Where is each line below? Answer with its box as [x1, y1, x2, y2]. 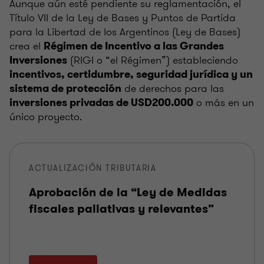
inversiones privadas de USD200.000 [9, 95, 193, 110]
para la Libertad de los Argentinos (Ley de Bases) [9, 24, 240, 40]
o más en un [193, 95, 254, 111]
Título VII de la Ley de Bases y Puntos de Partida [9, 10, 236, 26]
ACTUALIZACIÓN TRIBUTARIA [29, 163, 157, 174]
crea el [9, 38, 44, 54]
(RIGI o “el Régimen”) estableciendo [67, 52, 238, 68]
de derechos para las [121, 81, 224, 97]
